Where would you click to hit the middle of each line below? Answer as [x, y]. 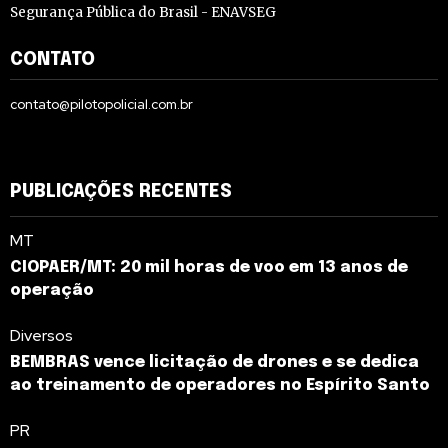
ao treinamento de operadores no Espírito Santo [220, 385]
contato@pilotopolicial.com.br [101, 103]
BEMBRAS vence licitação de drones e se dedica [214, 362]
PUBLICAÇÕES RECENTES [121, 191]
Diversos [41, 335]
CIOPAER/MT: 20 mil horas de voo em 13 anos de [209, 267]
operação [52, 290]
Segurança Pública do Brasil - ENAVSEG [143, 12]
